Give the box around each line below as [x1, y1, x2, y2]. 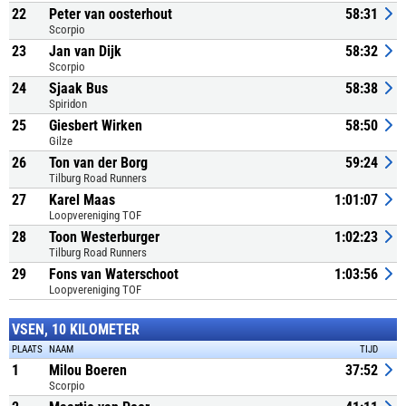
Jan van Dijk [49, 43, 121, 60]
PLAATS [12, 343, 43, 355]
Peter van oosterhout [49, 5, 172, 23]
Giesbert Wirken [49, 117, 142, 134]
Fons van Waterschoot [49, 266, 179, 283]
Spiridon [49, 97, 87, 111]
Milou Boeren [49, 362, 127, 379]
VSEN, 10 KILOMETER [12, 321, 140, 338]
